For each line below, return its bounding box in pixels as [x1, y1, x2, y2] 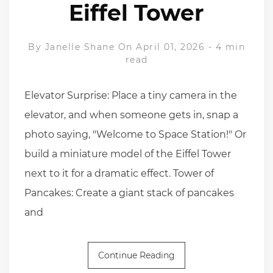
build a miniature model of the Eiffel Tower [24, 147, 231, 160]
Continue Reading [98, 249, 175, 261]
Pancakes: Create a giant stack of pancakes [24, 186, 234, 199]
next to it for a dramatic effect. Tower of [24, 167, 214, 179]
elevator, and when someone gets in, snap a [24, 108, 238, 121]
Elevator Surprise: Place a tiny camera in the [24, 89, 237, 101]
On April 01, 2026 [118, 41, 205, 52]
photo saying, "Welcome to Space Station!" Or [24, 128, 246, 140]
